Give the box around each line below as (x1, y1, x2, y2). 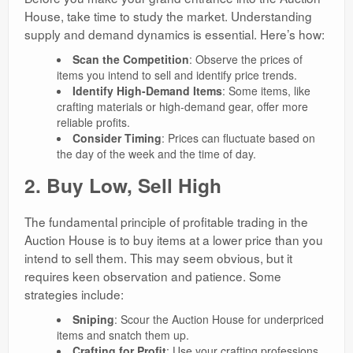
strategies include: (24, 285, 124, 303)
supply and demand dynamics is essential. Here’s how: (24, 25, 325, 43)
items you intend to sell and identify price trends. (56, 67, 297, 84)
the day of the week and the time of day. (56, 146, 256, 162)
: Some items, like (221, 83, 310, 99)
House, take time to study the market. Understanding (24, 7, 312, 25)
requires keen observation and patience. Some (24, 267, 281, 285)
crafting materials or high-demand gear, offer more (56, 98, 308, 115)
